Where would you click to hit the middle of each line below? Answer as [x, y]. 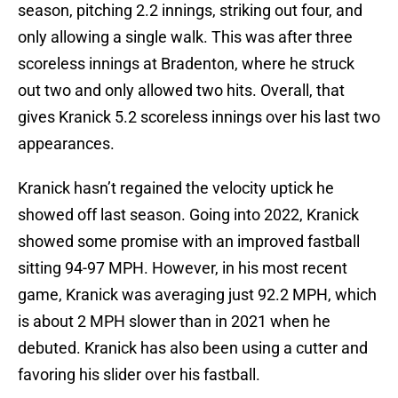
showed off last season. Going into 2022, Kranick [188, 215]
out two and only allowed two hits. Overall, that [181, 91]
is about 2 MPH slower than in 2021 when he [174, 322]
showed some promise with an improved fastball [189, 242]
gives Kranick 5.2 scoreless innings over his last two [199, 117]
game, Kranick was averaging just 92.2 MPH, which [197, 295]
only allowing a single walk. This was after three [185, 37]
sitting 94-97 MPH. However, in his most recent [183, 268]
